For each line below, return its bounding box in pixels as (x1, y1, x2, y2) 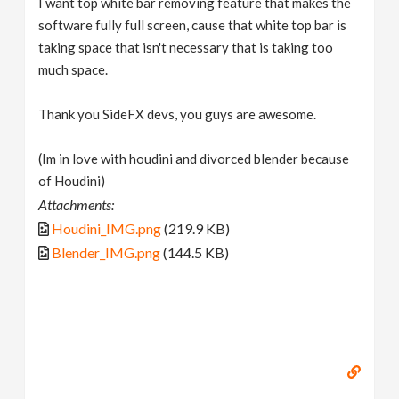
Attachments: (38, 195, 115, 213)
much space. (38, 61, 109, 77)
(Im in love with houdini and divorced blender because (38, 150, 350, 167)
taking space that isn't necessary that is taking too (38, 38, 334, 55)
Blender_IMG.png (52, 243, 161, 261)
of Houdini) (38, 172, 106, 189)
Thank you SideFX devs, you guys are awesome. (38, 105, 317, 122)
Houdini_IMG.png (52, 219, 162, 237)
